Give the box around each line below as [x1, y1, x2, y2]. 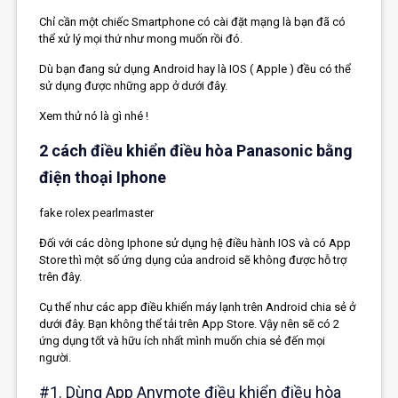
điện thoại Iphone [39, 167, 167, 187]
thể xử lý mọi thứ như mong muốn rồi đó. [39, 31, 243, 45]
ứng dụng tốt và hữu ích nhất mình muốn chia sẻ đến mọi [39, 333, 326, 347]
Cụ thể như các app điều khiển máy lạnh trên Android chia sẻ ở [39, 299, 356, 314]
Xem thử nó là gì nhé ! [39, 108, 149, 123]
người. [39, 350, 72, 364]
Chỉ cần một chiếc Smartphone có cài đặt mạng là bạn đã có [39, 14, 346, 28]
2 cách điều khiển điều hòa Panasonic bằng [39, 140, 354, 160]
